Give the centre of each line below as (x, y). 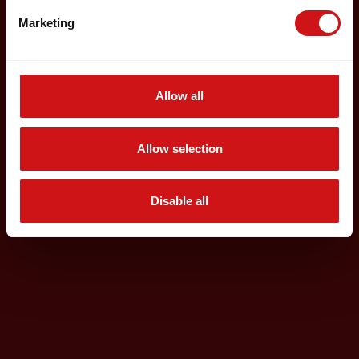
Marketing (46, 23)
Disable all (179, 201)
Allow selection (179, 148)
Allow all (179, 96)
